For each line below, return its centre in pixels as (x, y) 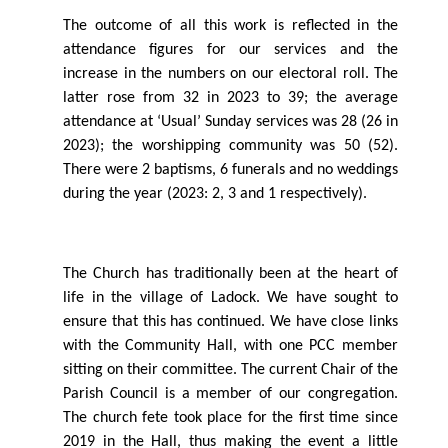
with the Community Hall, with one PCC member (230, 346)
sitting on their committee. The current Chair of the (230, 370)
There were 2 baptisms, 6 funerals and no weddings (230, 170)
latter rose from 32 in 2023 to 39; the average (230, 98)
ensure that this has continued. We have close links (230, 322)
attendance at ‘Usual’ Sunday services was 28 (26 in (230, 122)
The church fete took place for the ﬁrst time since (230, 418)
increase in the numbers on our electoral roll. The (230, 74)
